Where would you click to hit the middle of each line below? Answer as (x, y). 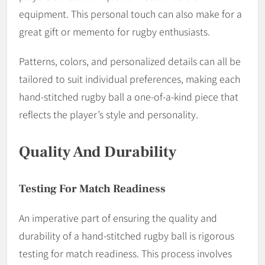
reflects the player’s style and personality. (109, 114)
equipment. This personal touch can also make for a (130, 14)
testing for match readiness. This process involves (125, 253)
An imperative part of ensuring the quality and (118, 218)
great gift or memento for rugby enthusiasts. (114, 32)
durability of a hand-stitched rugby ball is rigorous (127, 236)
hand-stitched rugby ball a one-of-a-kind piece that (129, 97)
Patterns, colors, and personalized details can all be (130, 61)
